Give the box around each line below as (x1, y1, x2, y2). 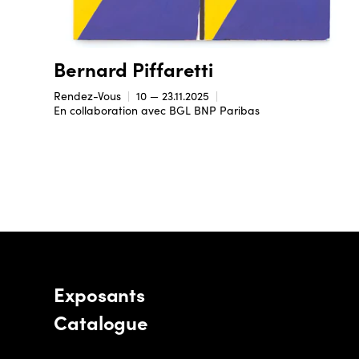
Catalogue (54, 308, 149, 335)
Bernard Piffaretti (54, 55, 214, 83)
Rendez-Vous (54, 88, 122, 104)
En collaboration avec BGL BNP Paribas (54, 103, 260, 119)
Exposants (54, 280, 146, 307)
